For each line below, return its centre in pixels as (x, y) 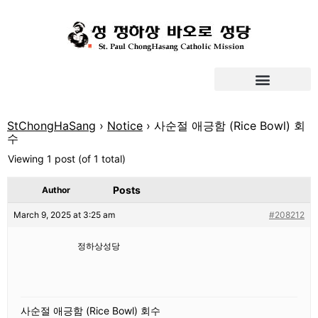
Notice (125, 126)
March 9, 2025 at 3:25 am (64, 215)
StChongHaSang (51, 126)
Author (56, 190)
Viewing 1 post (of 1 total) (67, 159)
